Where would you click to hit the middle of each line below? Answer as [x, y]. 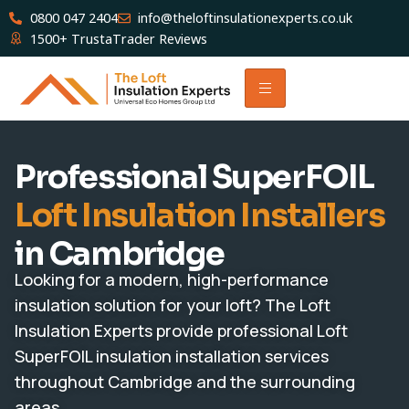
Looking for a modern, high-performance [172, 280]
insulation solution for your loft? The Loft [173, 305]
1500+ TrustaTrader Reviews [118, 39]
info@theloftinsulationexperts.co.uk [245, 18]
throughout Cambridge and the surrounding [185, 382]
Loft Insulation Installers [200, 216]
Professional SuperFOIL [195, 178]
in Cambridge [120, 254]
